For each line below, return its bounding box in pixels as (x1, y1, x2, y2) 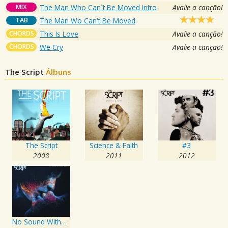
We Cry (40, 42, 63, 52)
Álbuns (46, 66, 71, 77)
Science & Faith (90, 140, 138, 150)
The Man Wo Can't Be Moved (40, 15, 135, 25)
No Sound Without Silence (61, 216, 67, 226)
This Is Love (40, 28, 78, 39)
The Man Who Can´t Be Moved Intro (40, 2, 157, 12)
